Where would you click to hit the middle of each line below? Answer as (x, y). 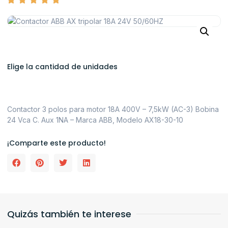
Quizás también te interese (69, 214)
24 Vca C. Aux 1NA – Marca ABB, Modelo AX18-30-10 (95, 120)
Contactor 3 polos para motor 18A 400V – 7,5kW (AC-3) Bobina (113, 109)
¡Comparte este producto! (56, 143)
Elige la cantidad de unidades (62, 67)
